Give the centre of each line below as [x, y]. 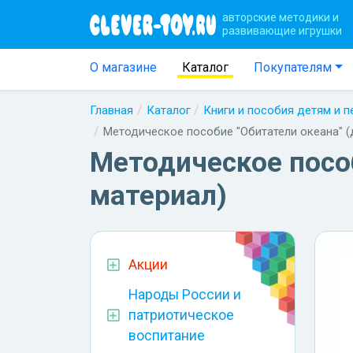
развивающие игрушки [282, 30]
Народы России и [185, 295]
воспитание [167, 336]
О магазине [123, 68]
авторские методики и [281, 17]
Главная [111, 110]
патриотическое [181, 316]
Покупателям [292, 68]
